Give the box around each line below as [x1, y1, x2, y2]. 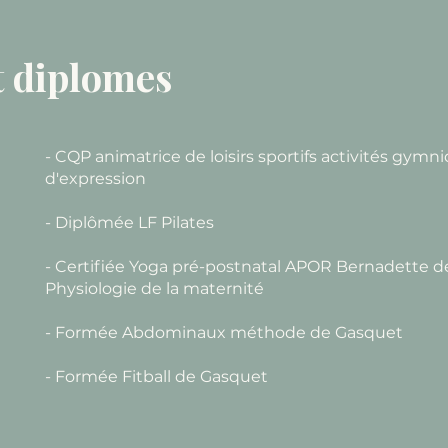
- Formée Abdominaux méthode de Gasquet [45, 323, 403, 342]
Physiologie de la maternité [45, 279, 264, 298]
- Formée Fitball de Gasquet [45, 367, 268, 386]
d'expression [45, 169, 146, 188]
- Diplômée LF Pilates [45, 213, 214, 232]
